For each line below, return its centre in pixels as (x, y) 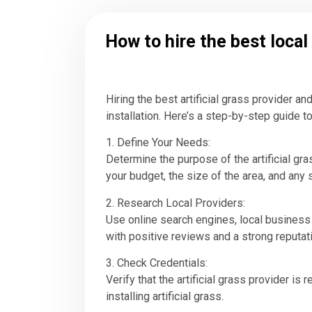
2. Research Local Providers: (175, 203)
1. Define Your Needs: (158, 143)
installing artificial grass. (165, 297)
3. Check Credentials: (157, 263)
